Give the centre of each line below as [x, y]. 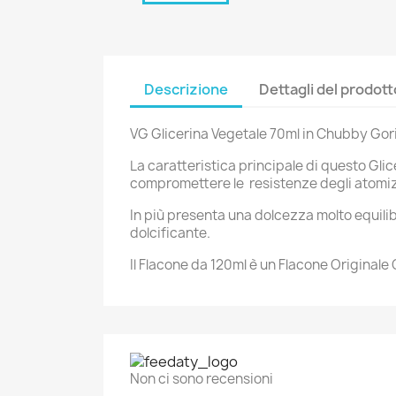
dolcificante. [170, 232]
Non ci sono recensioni [202, 379]
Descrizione [186, 89]
